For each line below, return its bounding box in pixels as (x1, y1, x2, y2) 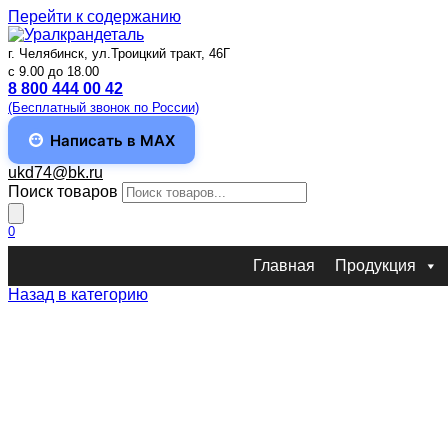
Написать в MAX (50, 130, 175, 150)
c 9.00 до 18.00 (8, 64, 99, 79)
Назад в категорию (8, 286, 148, 304)
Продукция (335, 257, 416, 275)
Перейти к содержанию (8, 8, 181, 25)
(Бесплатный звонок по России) (8, 100, 199, 115)
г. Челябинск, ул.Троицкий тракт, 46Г (8, 46, 230, 61)
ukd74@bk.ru (8, 164, 103, 181)
